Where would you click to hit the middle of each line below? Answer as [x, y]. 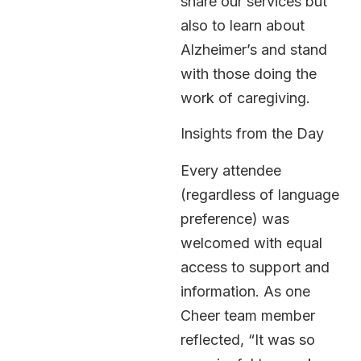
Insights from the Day [252, 134]
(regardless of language [260, 195]
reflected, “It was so [248, 340]
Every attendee [231, 171]
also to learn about [243, 25]
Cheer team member [248, 316]
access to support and [255, 268]
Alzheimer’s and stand [254, 49]
